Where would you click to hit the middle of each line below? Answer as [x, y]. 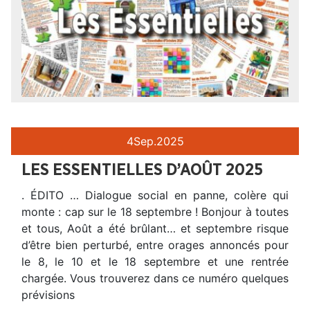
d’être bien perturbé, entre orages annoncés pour [155, 245]
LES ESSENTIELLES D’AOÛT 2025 [142, 171]
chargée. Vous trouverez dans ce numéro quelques [155, 279]
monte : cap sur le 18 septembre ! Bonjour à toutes [155, 212]
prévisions [48, 295]
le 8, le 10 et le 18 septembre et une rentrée [155, 262]
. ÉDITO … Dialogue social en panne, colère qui [155, 195]
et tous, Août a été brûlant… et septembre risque [155, 229]
